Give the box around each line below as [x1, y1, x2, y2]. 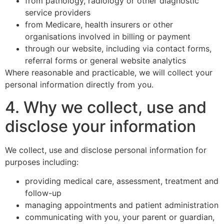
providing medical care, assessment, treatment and [25, 175, 218, 186]
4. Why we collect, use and [5, 97, 206, 117]
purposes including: [5, 156, 78, 167]
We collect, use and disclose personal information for [5, 144, 206, 155]
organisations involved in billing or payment [25, 31, 190, 42]
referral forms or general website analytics [25, 55, 186, 66]
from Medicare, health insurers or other [25, 19, 173, 30]
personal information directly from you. [5, 79, 153, 90]
